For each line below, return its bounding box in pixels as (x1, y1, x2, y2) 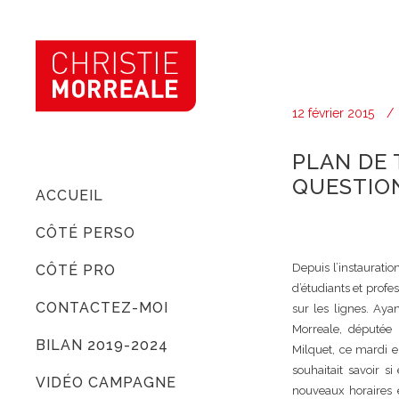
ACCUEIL (36, 186, 103, 204)
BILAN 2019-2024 (36, 336, 168, 354)
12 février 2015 (292, 106, 374, 120)
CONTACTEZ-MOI (36, 298, 168, 316)
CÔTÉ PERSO (36, 224, 135, 241)
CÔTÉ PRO (36, 261, 116, 279)
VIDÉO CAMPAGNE (36, 373, 176, 391)
